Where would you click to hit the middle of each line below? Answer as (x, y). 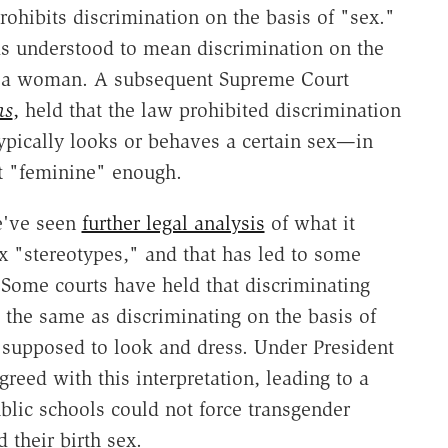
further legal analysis (173, 222)
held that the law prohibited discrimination (209, 109)
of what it (309, 222)
